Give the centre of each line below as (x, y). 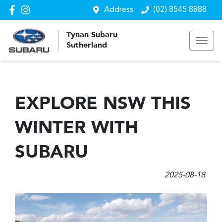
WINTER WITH (77, 129)
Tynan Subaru (92, 35)
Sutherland (87, 45)
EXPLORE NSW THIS (103, 105)
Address (119, 10)
